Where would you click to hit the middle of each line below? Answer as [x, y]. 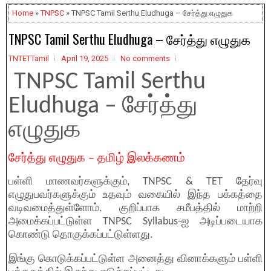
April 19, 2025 [85, 58]
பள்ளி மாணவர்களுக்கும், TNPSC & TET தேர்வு [135, 182]
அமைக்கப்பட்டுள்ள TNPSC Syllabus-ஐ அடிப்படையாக [135, 222]
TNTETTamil [29, 58]
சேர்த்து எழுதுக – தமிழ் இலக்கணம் [97, 158]
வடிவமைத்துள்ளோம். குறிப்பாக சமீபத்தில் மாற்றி [135, 208]
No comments [145, 58]
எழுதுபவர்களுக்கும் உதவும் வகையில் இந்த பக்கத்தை [135, 195]
